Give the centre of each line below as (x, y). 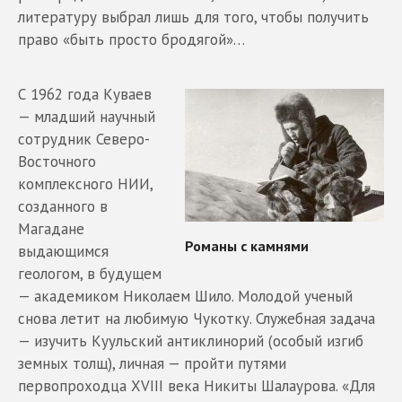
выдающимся (63, 251)
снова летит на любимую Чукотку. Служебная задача (197, 318)
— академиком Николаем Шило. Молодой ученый (185, 296)
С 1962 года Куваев (85, 94)
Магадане (51, 228)
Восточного (57, 161)
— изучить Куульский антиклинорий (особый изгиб (191, 341)
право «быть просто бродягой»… (131, 39)
